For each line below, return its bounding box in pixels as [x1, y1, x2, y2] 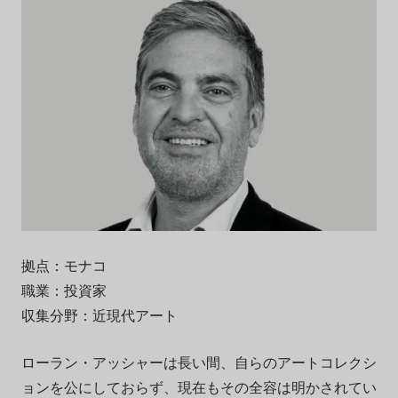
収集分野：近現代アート [20, 305, 178, 326]
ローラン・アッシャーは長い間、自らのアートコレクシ [20, 352, 377, 373]
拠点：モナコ [20, 255, 107, 276]
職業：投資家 [20, 280, 107, 301]
